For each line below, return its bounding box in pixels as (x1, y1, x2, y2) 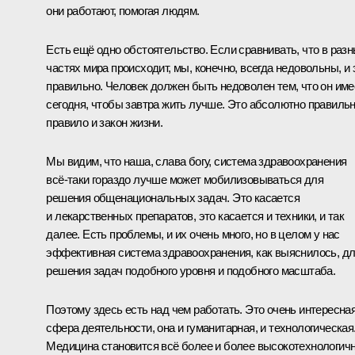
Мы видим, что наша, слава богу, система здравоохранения (46, 154, 347, 168)
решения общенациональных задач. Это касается (46, 190, 300, 204)
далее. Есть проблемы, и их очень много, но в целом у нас (46, 227, 340, 241)
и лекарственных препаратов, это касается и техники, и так (46, 208, 345, 223)
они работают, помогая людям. (46, 3, 200, 17)
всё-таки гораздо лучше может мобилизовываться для (46, 172, 323, 186)
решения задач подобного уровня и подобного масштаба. (46, 263, 336, 277)
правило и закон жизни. (46, 115, 163, 129)
